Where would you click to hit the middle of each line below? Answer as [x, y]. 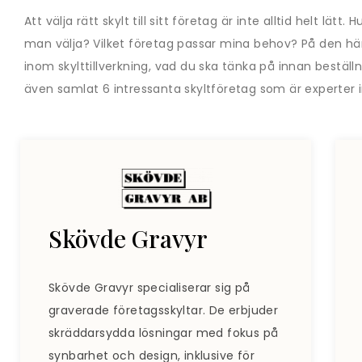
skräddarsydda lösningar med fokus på [164, 333]
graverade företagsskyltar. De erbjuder [164, 311]
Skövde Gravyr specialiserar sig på [149, 288]
